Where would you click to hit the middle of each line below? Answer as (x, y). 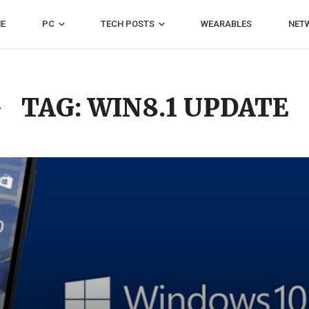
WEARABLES (226, 24)
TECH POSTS (128, 24)
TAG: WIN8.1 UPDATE (154, 108)
